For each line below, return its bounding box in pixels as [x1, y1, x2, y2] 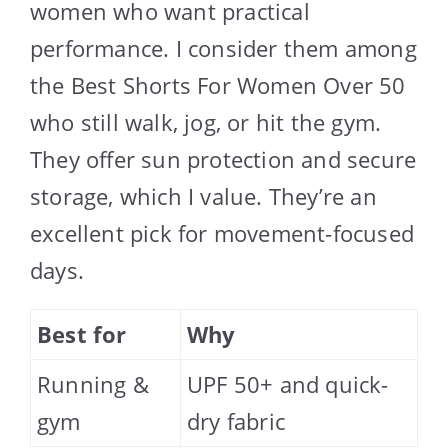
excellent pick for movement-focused [30, 218, 415, 249]
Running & [37, 369, 149, 400]
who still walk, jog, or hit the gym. [30, 107, 382, 138]
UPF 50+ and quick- [187, 369, 389, 400]
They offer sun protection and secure [30, 144, 417, 175]
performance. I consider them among [30, 33, 417, 64]
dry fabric [187, 406, 285, 437]
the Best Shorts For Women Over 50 [30, 70, 406, 101]
